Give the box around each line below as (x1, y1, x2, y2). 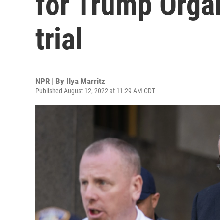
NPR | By (35, 76, 66, 86)
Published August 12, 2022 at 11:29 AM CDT (35, 87, 155, 95)
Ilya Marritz (66, 76, 105, 86)
